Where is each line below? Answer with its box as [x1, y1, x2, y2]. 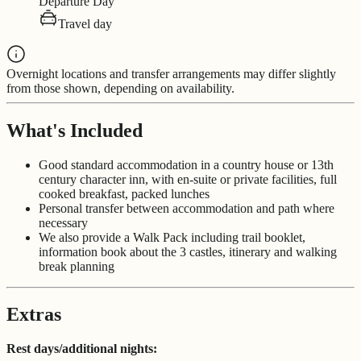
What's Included [6, 119, 143, 141]
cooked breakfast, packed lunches [39, 186, 210, 201]
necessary [39, 215, 88, 230]
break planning [39, 259, 114, 273]
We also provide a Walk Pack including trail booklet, [39, 230, 305, 244]
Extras [6, 304, 61, 326]
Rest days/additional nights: [6, 342, 157, 356]
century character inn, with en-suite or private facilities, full [39, 172, 337, 186]
